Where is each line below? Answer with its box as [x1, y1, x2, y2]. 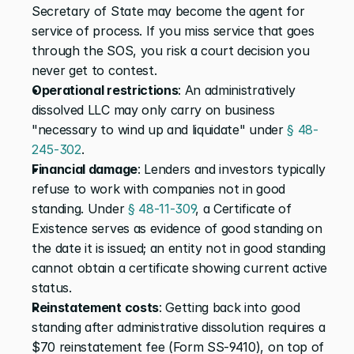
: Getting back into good [158, 299, 300, 315]
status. [32, 279, 72, 296]
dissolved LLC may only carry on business [32, 101, 275, 118]
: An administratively [178, 81, 296, 98]
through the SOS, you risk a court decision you [32, 42, 310, 58]
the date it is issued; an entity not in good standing [32, 239, 326, 256]
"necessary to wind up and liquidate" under [32, 121, 288, 137]
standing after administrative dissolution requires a [32, 318, 326, 335]
